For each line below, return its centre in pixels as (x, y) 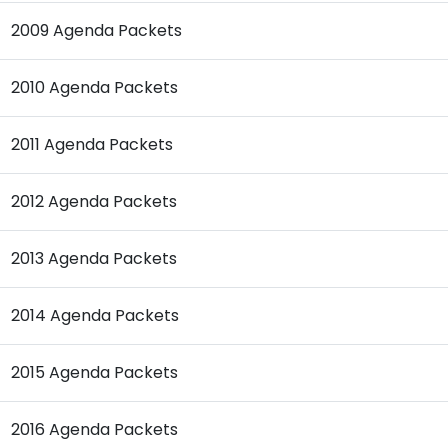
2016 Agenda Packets (94, 429)
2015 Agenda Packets (94, 372)
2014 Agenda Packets (95, 315)
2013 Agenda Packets (94, 258)
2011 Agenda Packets (92, 144)
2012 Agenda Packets (94, 201)
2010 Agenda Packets (94, 87)
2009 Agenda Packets (96, 30)
